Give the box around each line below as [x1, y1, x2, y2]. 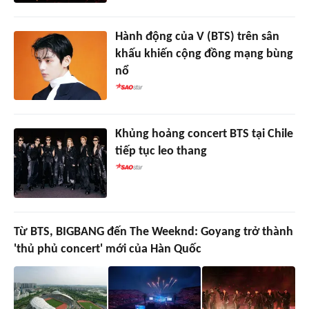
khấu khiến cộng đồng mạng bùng [114, 47, 293, 61]
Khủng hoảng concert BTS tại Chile [114, 128, 293, 141]
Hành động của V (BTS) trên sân [114, 30, 279, 43]
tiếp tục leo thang [114, 145, 207, 159]
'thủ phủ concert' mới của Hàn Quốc [14, 243, 201, 257]
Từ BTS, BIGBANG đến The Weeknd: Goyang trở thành [14, 226, 293, 239]
